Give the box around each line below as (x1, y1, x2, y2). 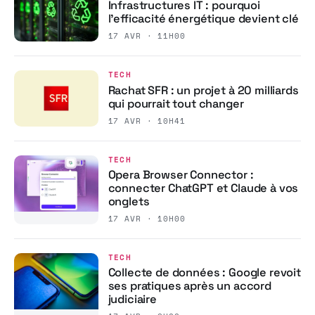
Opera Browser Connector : (108, 167, 254, 183)
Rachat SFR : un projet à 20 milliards (108, 82, 299, 98)
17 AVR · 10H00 (108, 212, 186, 224)
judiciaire (108, 292, 157, 307)
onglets (108, 194, 150, 210)
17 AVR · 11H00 (108, 30, 186, 41)
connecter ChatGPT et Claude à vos (108, 181, 299, 196)
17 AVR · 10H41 (108, 115, 186, 127)
